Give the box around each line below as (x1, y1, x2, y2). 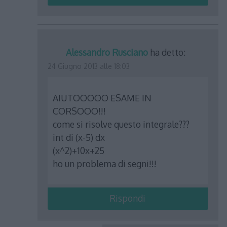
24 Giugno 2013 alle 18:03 (48, 62, 130, 71)
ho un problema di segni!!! (53, 158, 157, 169)
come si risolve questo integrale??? (53, 118, 190, 130)
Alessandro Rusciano (66, 47, 148, 58)
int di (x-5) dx (53, 131, 105, 143)
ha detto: (150, 47, 186, 58)
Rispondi (109, 192, 145, 204)
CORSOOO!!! (53, 105, 106, 117)
